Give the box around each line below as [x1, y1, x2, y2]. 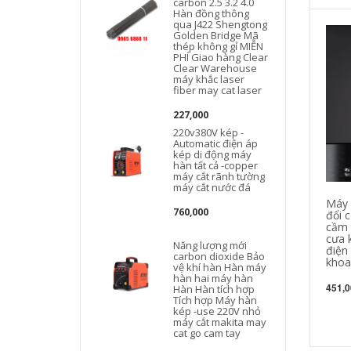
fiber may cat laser [173, 83, 262, 97]
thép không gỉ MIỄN [173, 39, 264, 53]
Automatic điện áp [173, 136, 259, 150]
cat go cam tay [173, 326, 241, 340]
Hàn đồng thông [173, 6, 250, 20]
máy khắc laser [173, 72, 245, 86]
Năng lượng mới [173, 238, 248, 252]
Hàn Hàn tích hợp [173, 282, 255, 296]
